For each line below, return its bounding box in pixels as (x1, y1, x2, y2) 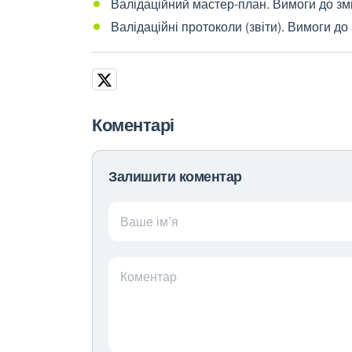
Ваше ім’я (120, 212, 178, 230)
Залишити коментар (108, 166, 242, 186)
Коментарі (92, 112, 174, 137)
